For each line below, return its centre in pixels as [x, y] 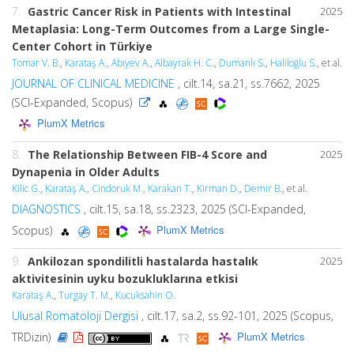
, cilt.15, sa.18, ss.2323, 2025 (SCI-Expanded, [193, 209]
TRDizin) [33, 337]
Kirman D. [218, 188]
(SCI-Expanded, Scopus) [73, 102]
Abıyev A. [131, 63]
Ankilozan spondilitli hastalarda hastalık [143, 261]
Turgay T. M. [85, 295]
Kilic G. [26, 188]
